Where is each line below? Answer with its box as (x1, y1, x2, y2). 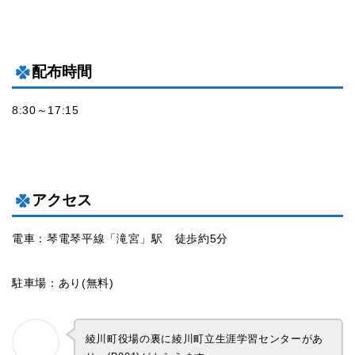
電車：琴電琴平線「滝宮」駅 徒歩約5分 (12, 232, 228, 245)
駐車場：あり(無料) (12, 277, 114, 289)
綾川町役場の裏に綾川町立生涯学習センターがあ (85, 333, 324, 345)
